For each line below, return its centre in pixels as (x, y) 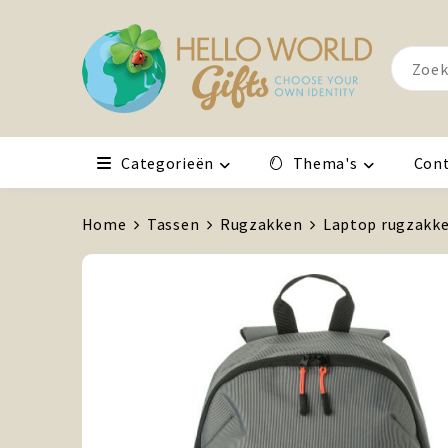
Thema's (325, 163)
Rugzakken (261, 224)
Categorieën (167, 163)
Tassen (173, 224)
